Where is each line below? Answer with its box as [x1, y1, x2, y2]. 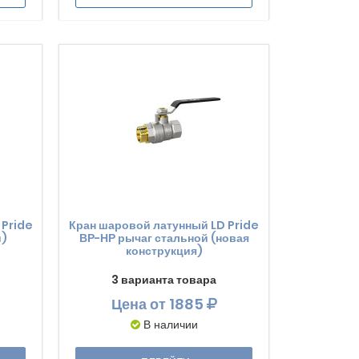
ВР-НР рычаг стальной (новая [79, 230, 249, 246]
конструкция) [125, 243, 203, 259]
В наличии [143, 317, 198, 333]
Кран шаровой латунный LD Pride [69, 217, 260, 233]
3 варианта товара [111, 272, 217, 288]
